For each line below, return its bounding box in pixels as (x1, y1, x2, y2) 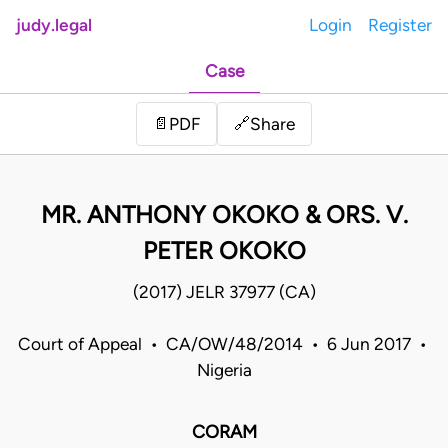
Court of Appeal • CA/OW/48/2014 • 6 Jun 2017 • (17, 334, 431, 355)
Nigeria (196, 360, 252, 381)
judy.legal (16, 15, 92, 35)
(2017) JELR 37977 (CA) (132, 282, 316, 303)
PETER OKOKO (142, 236, 306, 266)
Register (368, 15, 432, 35)
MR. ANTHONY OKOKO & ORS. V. (40, 200, 408, 230)
